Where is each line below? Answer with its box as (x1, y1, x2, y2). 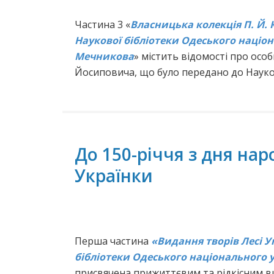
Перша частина (75, 234, 151, 248)
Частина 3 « (75, 18, 130, 32)
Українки (75, 164, 153, 188)
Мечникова (75, 50, 134, 64)
